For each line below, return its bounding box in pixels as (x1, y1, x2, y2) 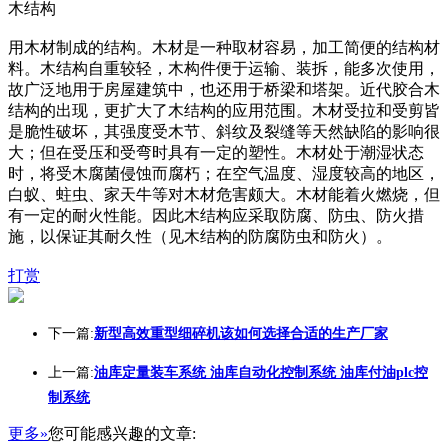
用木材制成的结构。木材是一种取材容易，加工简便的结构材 (8, 39, 440, 56)
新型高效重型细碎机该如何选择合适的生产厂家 (94, 326, 388, 341)
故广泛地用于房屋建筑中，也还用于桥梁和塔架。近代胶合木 (8, 81, 440, 98)
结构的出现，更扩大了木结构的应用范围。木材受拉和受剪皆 (8, 102, 440, 119)
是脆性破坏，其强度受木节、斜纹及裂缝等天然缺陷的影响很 (8, 123, 440, 140)
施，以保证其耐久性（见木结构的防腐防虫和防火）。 (8, 228, 392, 245)
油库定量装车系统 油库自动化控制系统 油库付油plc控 (94, 365, 428, 380)
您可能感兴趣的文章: (48, 425, 196, 442)
